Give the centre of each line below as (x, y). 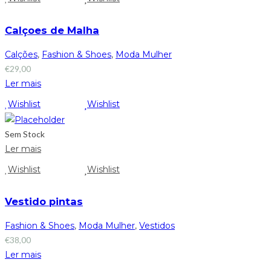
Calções (21, 55)
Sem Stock (25, 134)
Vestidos (157, 226)
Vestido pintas (44, 202)
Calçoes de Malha (52, 30)
